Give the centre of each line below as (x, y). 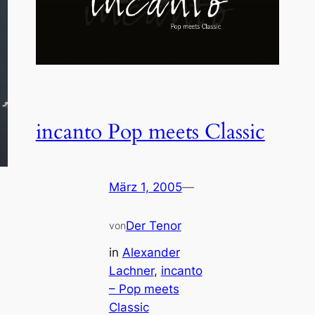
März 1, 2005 (145, 187)
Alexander (151, 253)
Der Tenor (153, 225)
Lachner (131, 271)
